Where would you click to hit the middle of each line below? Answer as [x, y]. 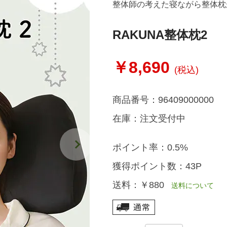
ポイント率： [140, 147]
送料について [189, 185]
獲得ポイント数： [149, 166]
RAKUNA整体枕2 [160, 35]
